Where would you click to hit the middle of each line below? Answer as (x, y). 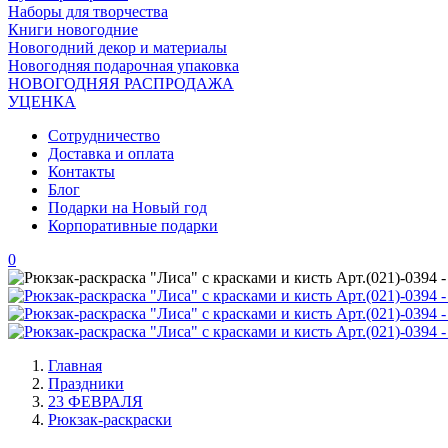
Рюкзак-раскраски (110, 419)
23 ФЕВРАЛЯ (95, 401)
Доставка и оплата (111, 153)
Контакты (81, 171)
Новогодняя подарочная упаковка (123, 65)
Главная (75, 365)
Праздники (86, 383)
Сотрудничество (104, 135)
